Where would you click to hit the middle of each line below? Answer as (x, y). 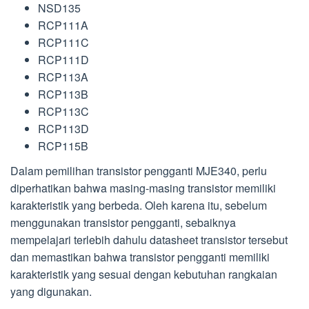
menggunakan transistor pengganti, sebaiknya (123, 223)
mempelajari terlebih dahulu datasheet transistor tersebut (149, 240)
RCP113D (63, 128)
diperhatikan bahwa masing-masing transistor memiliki (143, 188)
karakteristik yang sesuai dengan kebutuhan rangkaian (144, 275)
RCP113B (63, 94)
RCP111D (63, 59)
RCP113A (63, 77)
